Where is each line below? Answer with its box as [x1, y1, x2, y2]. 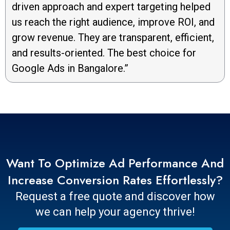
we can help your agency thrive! [35, 205, 195, 218]
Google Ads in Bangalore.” [12, 62, 128, 74]
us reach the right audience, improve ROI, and [12, 15, 215, 28]
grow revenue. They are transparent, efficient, [12, 31, 214, 44]
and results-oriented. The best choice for [12, 46, 196, 59]
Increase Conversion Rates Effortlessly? [7, 170, 223, 189]
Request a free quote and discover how [15, 189, 215, 203]
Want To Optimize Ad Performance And [6, 154, 224, 172]
